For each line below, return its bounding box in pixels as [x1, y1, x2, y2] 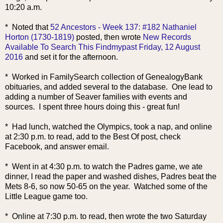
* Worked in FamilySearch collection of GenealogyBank [5, 73, 203, 81]
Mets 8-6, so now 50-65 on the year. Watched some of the [5, 182, 208, 191]
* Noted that [5, 23, 50, 31]
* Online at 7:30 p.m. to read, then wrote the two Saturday [5, 212, 207, 221]
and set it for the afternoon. [23, 53, 118, 61]
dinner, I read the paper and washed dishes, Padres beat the [5, 172, 217, 181]
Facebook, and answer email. [5, 142, 109, 151]
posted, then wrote [74, 33, 143, 41]
